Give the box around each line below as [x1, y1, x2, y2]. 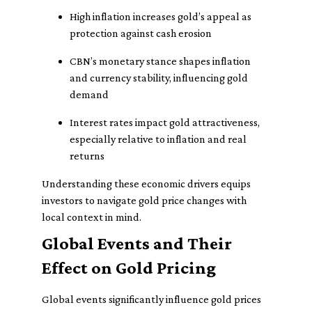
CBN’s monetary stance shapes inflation [70, 55, 251, 67]
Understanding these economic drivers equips [42, 178, 251, 189]
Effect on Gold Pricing [42, 258, 216, 278]
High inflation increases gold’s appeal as [70, 10, 251, 22]
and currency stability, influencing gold [70, 72, 248, 84]
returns [70, 150, 104, 162]
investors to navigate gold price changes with [42, 194, 247, 206]
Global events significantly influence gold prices [42, 293, 261, 305]
